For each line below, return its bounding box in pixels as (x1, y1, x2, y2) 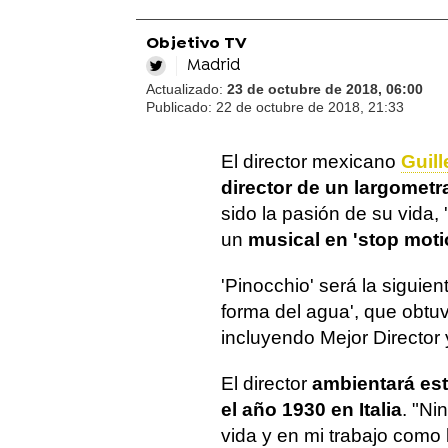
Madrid (187, 56, 240, 76)
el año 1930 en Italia (221, 399, 402, 420)
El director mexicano (221, 151, 401, 172)
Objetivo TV (146, 34, 247, 54)
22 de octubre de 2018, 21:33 (216, 99, 404, 115)
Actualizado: (146, 81, 227, 97)
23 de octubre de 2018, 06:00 (227, 81, 423, 97)
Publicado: (146, 99, 216, 115)
